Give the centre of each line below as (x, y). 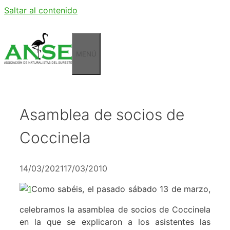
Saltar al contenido (41, 10)
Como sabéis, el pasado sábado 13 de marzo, (121, 189)
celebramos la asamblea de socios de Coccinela (115, 209)
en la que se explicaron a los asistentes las (115, 222)
